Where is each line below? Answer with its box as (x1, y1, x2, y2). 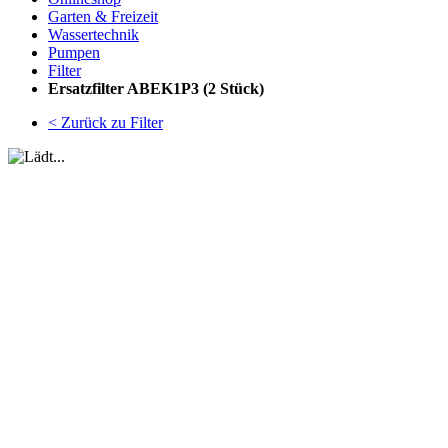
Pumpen (48, 44, 100, 61)
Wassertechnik (48, 26, 139, 43)
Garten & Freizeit (48, 8, 158, 25)
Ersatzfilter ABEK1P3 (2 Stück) (48, 80, 264, 97)
